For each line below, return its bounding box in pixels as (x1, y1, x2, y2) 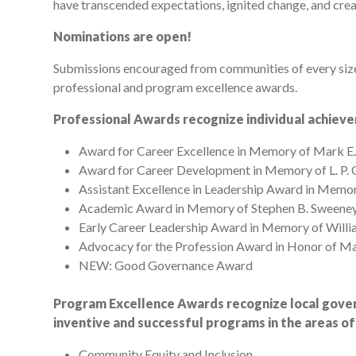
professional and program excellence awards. (53, 79, 297, 95)
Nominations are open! (53, 28, 192, 44)
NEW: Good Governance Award (79, 257, 253, 273)
